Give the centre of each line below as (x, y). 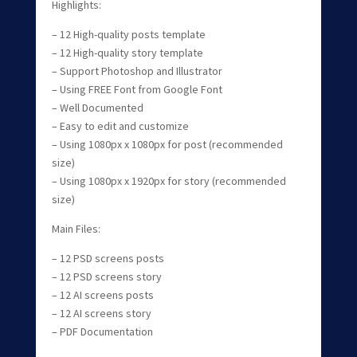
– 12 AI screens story (101, 313)
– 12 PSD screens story (106, 276)
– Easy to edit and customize (120, 126)
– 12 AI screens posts (102, 294)
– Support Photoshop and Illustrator (137, 71)
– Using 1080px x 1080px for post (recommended (167, 144)
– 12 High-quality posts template (128, 34)
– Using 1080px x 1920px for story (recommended (169, 180)
